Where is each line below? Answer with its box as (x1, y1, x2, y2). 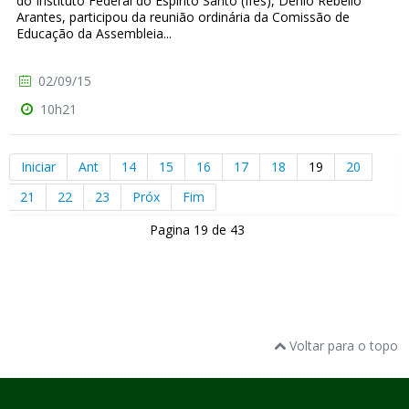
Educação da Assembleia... (16, 24, 172, 42)
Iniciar (21, 157, 56, 175)
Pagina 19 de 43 (150, 220, 259, 238)
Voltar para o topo (286, 336, 398, 354)
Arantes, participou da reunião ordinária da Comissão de (16, 7, 350, 26)
